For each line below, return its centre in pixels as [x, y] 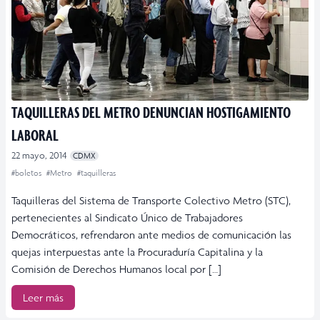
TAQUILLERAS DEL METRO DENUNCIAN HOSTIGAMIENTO [151, 112]
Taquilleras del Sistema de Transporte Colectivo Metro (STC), [151, 201]
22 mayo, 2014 [39, 156]
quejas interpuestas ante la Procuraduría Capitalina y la [137, 252]
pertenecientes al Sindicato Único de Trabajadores [127, 218]
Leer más [43, 298]
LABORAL [35, 135]
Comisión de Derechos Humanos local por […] [116, 269]
